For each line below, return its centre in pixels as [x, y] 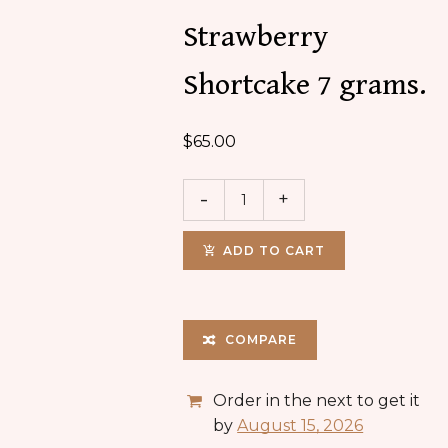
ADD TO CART [274, 250]
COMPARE [261, 339]
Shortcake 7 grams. [305, 84]
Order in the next [285, 400]
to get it [389, 400]
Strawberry [256, 36]
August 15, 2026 [300, 425]
